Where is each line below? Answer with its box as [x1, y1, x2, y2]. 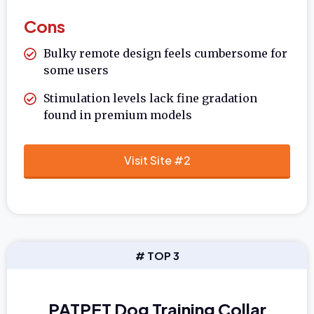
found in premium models [43, 107, 192, 122]
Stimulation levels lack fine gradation [43, 90, 257, 105]
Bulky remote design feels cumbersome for [43, 46, 287, 60]
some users [43, 62, 109, 77]
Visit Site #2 [123, 152, 191, 168]
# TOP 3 [135, 248, 179, 262]
